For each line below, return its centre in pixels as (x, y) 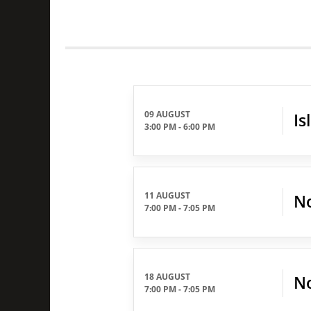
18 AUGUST (167, 277)
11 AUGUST (167, 195)
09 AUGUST (167, 114)
